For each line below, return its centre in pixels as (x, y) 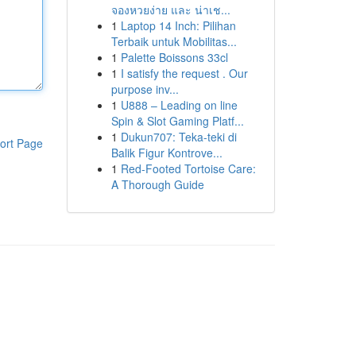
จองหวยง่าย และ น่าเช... (170, 10)
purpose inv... (145, 89)
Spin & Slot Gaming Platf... (177, 121)
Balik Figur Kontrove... (166, 153)
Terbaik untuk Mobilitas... (174, 41)
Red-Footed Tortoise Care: (188, 168)
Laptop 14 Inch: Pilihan (178, 25)
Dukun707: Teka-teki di (178, 137)
